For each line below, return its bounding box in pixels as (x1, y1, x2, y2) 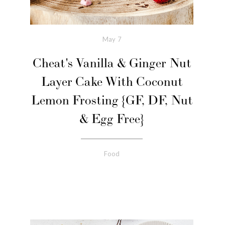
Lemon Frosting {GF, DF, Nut (31, 92, 193, 108)
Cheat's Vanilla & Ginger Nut (32, 55, 191, 71)
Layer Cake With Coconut (41, 74, 183, 90)
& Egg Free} (79, 111, 145, 127)
